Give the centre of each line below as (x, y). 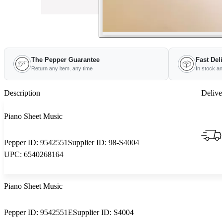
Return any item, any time (62, 68)
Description (22, 93)
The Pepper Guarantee (65, 60)
